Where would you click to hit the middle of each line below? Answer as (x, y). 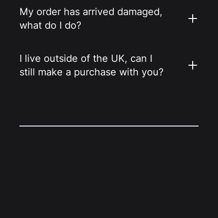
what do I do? (50, 26)
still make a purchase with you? (91, 72)
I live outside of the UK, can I (86, 59)
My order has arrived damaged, (91, 12)
